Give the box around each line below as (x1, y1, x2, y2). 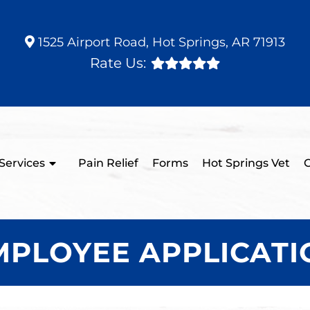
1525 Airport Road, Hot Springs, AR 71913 (35, 35, 285, 50)
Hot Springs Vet (201, 156, 290, 170)
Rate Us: (90, 55, 146, 71)
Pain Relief (77, 156, 138, 170)
